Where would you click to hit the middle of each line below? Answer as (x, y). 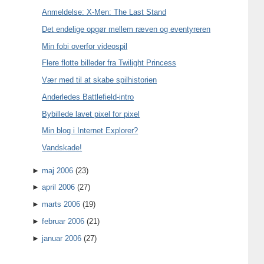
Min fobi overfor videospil (85, 46)
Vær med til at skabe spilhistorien (100, 80)
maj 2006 (58, 170)
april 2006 (59, 187)
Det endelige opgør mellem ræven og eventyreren (126, 29)
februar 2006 (63, 221)
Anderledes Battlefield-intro (88, 97)
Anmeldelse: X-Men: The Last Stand (104, 12)
